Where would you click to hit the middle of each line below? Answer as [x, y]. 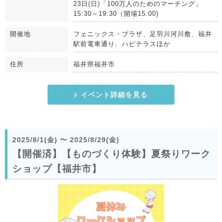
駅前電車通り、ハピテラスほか [122, 44]
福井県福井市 [94, 64]
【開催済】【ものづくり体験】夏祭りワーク [111, 154]
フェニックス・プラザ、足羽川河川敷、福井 [143, 34]
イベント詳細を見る [114, 94]
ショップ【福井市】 [57, 168]
